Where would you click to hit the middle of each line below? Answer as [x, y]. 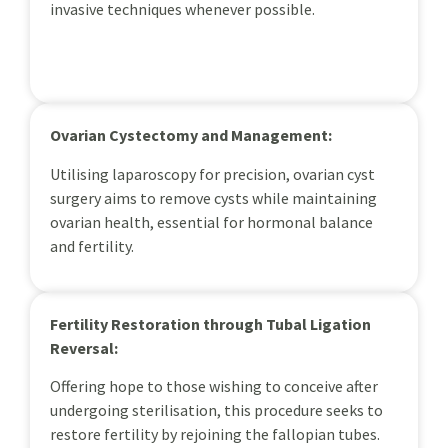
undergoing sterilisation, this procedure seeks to [216, 410]
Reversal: [84, 347]
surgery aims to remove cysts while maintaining [213, 197]
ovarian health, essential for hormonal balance [211, 221]
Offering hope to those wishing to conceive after [214, 386]
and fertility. [92, 245]
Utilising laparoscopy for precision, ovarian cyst [212, 173]
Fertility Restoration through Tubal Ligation [210, 323]
